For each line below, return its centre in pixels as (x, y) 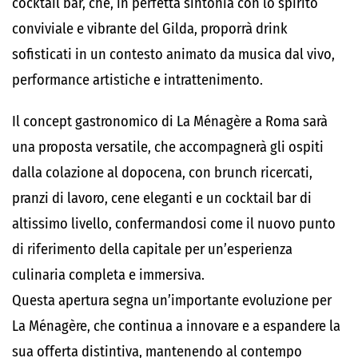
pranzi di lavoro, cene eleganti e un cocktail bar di (162, 198)
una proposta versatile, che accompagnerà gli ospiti (168, 147)
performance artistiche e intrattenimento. (137, 80)
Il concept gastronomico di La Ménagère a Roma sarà (170, 121)
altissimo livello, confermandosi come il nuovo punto (174, 224)
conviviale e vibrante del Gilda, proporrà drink (150, 29)
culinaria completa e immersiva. (108, 275)
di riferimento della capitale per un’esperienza (152, 249)
